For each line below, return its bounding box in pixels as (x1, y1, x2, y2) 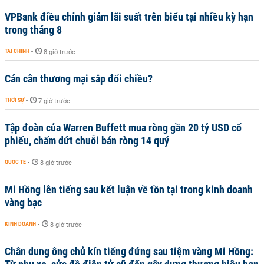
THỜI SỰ (5, 96, 24, 103)
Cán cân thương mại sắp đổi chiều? (5, 72, 153, 85)
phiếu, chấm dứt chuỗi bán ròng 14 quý (5, 134, 169, 147)
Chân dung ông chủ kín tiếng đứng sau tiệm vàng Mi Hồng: (5, 245, 253, 258)
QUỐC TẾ (5, 158, 26, 165)
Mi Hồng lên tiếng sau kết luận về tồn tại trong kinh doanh (5, 183, 253, 196)
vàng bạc (5, 196, 42, 209)
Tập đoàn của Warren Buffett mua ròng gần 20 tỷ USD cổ (5, 121, 242, 134)
